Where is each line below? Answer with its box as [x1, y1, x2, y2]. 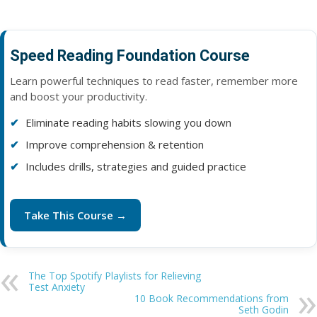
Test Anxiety [28, 280, 85, 294]
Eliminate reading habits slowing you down [25, 115, 231, 130]
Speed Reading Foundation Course [10, 47, 250, 65]
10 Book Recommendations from [134, 292, 289, 306]
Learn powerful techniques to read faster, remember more [10, 74, 298, 88]
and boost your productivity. [10, 89, 147, 104]
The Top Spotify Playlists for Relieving [28, 269, 201, 283]
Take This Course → [24, 208, 127, 223]
